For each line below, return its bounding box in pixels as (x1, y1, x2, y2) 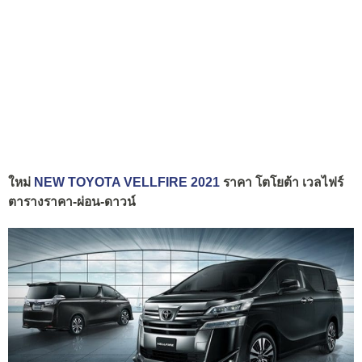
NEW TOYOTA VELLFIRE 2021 (34, 175, 220, 189)
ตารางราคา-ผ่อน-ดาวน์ (8, 194, 136, 208)
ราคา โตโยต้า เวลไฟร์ (220, 175, 343, 189)
